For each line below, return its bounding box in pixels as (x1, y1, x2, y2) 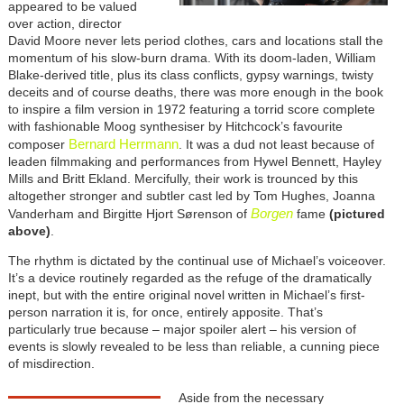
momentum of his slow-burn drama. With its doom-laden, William (7, 50, 376, 65)
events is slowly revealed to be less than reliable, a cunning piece (7, 338, 380, 353)
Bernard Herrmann (68, 135, 179, 151)
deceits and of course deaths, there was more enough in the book (7, 84, 383, 99)
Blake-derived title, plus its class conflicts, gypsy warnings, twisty (7, 67, 373, 82)
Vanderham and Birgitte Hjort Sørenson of (7, 206, 251, 221)
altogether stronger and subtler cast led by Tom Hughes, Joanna (7, 188, 375, 203)
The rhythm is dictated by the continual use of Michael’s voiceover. (7, 252, 386, 268)
